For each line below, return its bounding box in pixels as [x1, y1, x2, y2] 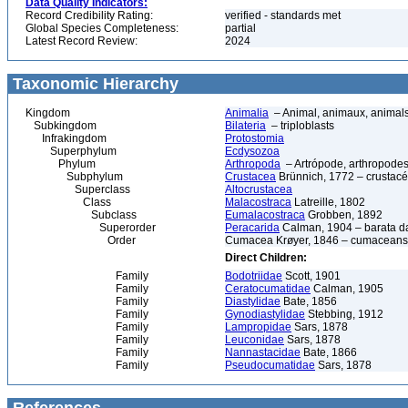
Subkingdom [25, 119, 97, 132]
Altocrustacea [225, 183, 292, 196]
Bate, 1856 [280, 295, 337, 308]
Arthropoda [225, 158, 280, 170]
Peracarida [225, 221, 280, 234]
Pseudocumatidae [225, 359, 315, 372]
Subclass [25, 209, 137, 221]
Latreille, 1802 [291, 196, 365, 209]
